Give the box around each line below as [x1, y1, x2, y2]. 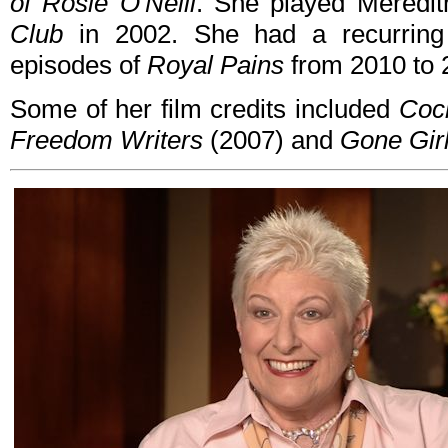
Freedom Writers [10, 125, 203, 156]
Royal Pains [147, 50, 284, 81]
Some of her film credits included [10, 94, 399, 125]
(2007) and [203, 125, 340, 156]
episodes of [10, 50, 147, 81]
